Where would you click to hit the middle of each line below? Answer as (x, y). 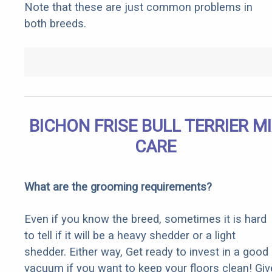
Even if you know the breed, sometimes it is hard (145, 219)
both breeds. (55, 24)
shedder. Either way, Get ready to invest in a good (146, 252)
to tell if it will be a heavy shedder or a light (130, 236)
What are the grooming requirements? (118, 187)
